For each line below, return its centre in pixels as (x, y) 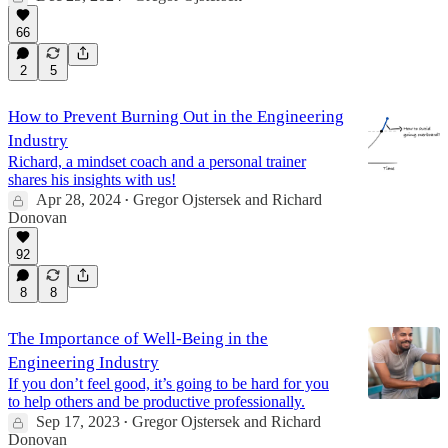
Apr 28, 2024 (78, 199)
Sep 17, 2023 (78, 421)
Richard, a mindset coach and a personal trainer (157, 161)
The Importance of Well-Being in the (138, 338)
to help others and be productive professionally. (156, 401)
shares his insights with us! (92, 179)
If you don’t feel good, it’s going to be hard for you (168, 383)
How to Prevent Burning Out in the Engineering (176, 116)
